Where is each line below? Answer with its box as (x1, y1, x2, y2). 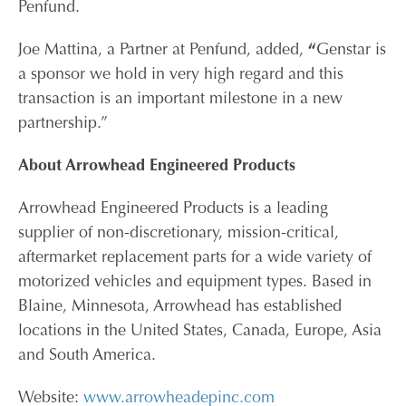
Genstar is (316, 43, 386, 59)
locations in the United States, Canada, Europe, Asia (18, 324, 382, 340)
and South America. (18, 348, 156, 364)
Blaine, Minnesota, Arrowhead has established (18, 299, 342, 315)
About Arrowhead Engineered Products (18, 159, 295, 175)
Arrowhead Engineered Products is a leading (18, 201, 328, 217)
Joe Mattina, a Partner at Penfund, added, (18, 43, 308, 59)
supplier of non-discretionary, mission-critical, (18, 226, 339, 242)
